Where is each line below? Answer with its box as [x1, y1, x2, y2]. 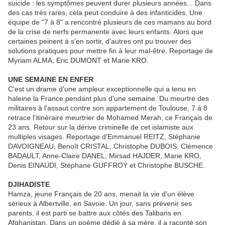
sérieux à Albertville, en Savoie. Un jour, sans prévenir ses [8, 199, 192, 208]
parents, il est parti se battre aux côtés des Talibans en [8, 209, 181, 217]
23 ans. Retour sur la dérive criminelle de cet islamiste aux [8, 123, 193, 132]
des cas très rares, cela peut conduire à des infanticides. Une [8, 9, 202, 17]
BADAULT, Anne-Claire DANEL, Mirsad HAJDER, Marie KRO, [8, 152, 201, 160]
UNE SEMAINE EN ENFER [8, 75, 93, 84]
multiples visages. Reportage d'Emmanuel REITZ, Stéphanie [8, 133, 200, 141]
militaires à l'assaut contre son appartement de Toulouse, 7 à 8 [8, 104, 207, 113]
